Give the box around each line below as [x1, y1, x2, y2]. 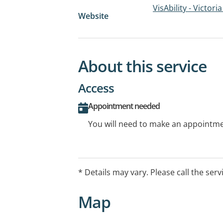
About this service [78, 55, 207, 77]
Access [78, 79, 114, 96]
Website [78, 10, 109, 21]
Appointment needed [88, 100, 160, 111]
